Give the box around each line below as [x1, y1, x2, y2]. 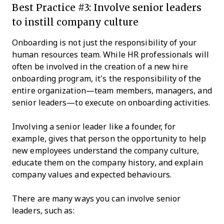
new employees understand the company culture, [12, 146, 199, 155]
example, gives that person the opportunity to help [12, 134, 206, 143]
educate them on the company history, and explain [12, 158, 203, 167]
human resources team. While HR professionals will [12, 50, 209, 59]
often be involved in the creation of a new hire [12, 62, 188, 71]
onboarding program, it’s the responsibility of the [12, 74, 201, 83]
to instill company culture [12, 15, 138, 28]
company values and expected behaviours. [12, 170, 171, 179]
